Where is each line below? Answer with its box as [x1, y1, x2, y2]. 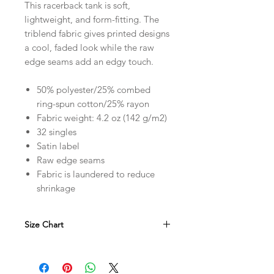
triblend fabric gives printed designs [24, 28, 169, 39]
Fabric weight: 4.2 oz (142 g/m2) [37, 112, 167, 124]
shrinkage [37, 182, 75, 194]
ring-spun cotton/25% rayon [37, 98, 149, 109]
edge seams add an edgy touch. [24, 56, 154, 67]
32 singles [37, 126, 76, 138]
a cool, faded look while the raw [24, 42, 154, 53]
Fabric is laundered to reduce [37, 168, 155, 180]
